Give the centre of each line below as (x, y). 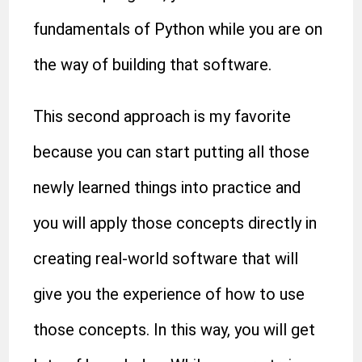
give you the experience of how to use (169, 294)
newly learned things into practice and (167, 187)
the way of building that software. (153, 65)
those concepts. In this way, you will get (175, 330)
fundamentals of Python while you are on (178, 29)
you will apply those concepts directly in (175, 223)
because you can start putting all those (172, 152)
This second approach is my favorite (162, 116)
